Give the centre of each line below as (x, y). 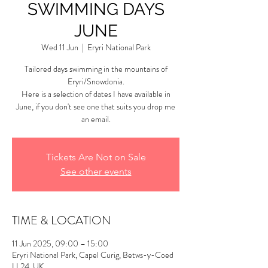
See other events (96, 171)
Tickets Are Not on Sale (96, 157)
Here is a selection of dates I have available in (96, 94)
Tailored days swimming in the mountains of (96, 69)
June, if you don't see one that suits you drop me (96, 106)
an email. (96, 119)
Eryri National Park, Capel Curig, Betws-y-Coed (93, 255)
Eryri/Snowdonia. (96, 81)
